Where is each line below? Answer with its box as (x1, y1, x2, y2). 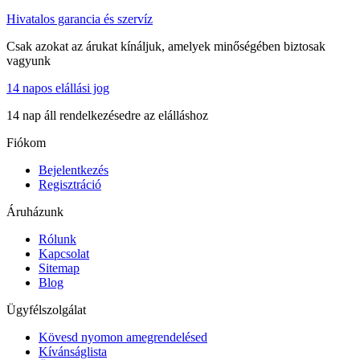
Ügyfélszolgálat (6, 303, 86, 317)
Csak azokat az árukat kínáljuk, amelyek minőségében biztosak (6, 39, 325, 54)
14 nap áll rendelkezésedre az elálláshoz (6, 108, 208, 123)
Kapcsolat (39, 247, 89, 261)
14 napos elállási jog (6, 81, 109, 96)
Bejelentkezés (39, 163, 108, 178)
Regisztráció (39, 178, 101, 192)
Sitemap (39, 261, 80, 276)
